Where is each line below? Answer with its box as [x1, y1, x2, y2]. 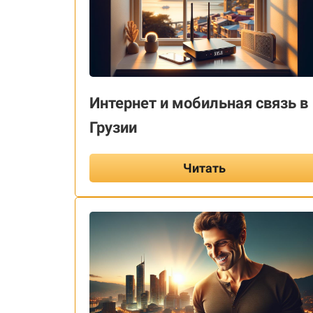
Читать [182, 160, 226, 175]
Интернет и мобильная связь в [89, 94, 308, 112]
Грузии [89, 118, 137, 136]
